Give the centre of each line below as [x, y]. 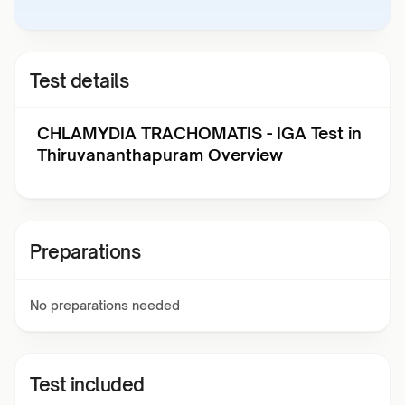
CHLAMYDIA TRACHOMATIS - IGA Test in [199, 133]
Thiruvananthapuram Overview [160, 155]
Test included [87, 385]
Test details [79, 81]
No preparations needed [105, 305]
